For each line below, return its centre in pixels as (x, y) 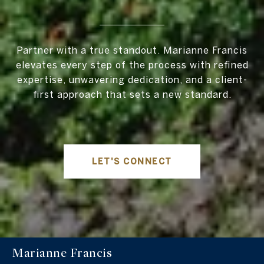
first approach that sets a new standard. (132, 95)
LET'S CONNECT (132, 162)
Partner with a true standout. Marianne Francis (132, 50)
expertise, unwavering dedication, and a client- (132, 80)
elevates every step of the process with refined (132, 65)
